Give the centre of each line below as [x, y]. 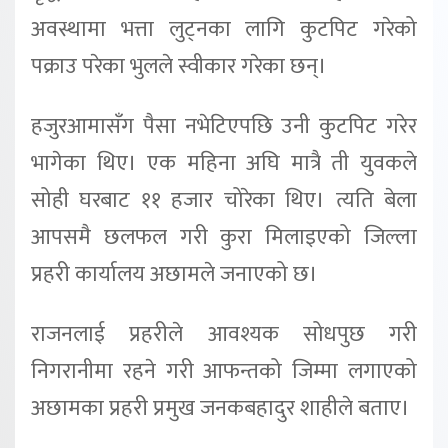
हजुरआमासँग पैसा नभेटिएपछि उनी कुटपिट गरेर [224, 126]
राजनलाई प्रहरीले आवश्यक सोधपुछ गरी [224, 334]
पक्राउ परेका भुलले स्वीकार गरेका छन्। [179, 66]
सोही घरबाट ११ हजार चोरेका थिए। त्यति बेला [224, 200]
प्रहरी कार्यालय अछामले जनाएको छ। [174, 274]
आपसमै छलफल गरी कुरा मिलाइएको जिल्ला [224, 237]
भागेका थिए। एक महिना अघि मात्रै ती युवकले [224, 163]
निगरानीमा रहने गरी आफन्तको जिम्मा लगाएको [224, 371]
